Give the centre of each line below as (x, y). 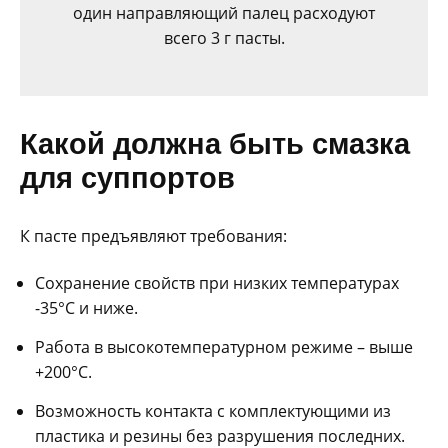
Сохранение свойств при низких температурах (217, 283)
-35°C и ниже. (86, 308)
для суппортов (127, 177)
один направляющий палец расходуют (224, 13)
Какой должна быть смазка (215, 143)
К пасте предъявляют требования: (153, 236)
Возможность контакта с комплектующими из (213, 411)
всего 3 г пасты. (224, 38)
